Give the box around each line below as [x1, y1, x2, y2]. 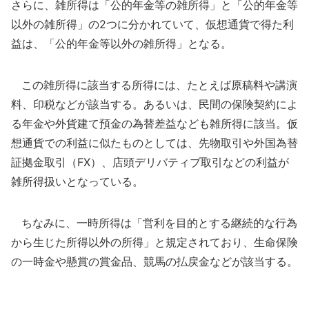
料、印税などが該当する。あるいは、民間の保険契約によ [11, 97, 298, 111]
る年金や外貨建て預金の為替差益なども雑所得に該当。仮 [11, 117, 298, 130]
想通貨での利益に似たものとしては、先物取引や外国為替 [11, 136, 298, 150]
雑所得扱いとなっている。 [11, 175, 143, 188]
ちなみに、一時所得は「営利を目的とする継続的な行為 [11, 216, 297, 230]
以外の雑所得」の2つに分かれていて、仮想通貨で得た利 [11, 17, 294, 31]
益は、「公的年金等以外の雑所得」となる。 [11, 37, 232, 50]
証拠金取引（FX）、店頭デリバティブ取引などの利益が [11, 155, 289, 169]
